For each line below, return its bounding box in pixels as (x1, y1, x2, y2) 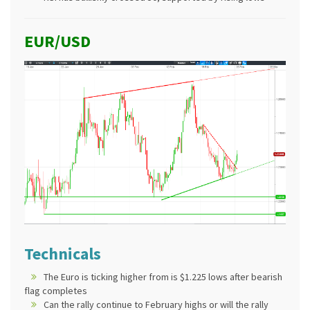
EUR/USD (24, 30, 91, 52)
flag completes (24, 284, 87, 298)
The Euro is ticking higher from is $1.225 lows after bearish (44, 271, 282, 284)
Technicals (24, 243, 101, 265)
